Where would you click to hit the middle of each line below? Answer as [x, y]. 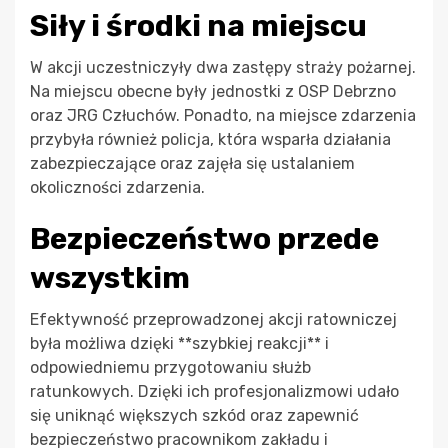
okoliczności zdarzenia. [117, 188]
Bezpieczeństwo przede [204, 239]
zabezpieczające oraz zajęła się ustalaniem [192, 164]
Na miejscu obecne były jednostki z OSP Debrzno [213, 92]
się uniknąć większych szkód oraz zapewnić [194, 416]
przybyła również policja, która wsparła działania [210, 140]
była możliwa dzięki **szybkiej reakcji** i [179, 344]
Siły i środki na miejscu [198, 26]
